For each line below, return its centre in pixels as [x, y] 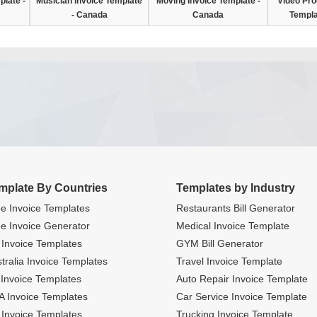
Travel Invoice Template [229, 261]
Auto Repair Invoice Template [242, 279]
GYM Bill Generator [220, 243]
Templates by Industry [236, 188]
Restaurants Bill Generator [236, 208]
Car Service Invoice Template [242, 296]
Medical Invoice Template [233, 226]
